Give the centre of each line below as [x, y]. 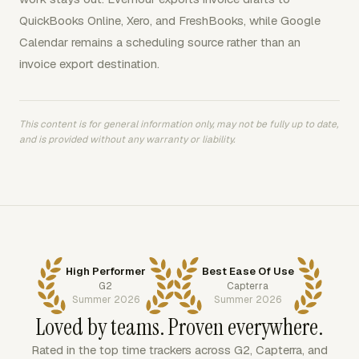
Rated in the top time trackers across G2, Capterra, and [179, 350]
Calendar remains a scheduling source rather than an [160, 42]
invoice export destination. [89, 64]
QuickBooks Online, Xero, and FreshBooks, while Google [170, 20]
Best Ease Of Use [248, 271]
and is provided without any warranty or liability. [127, 139]
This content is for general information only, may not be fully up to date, [179, 124]
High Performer [105, 271]
